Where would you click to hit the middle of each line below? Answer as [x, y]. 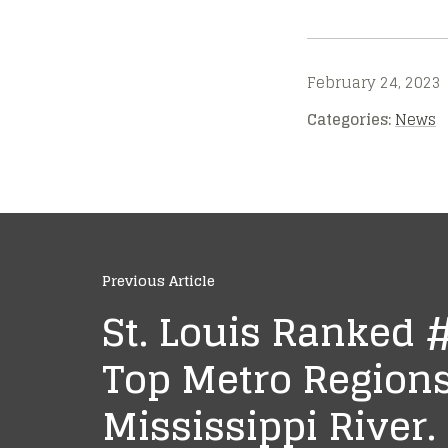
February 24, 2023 [374, 82]
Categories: [349, 119]
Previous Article [158, 280]
